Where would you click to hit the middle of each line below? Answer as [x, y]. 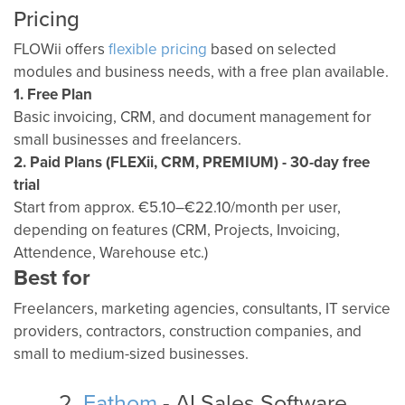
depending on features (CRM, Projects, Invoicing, [177, 230]
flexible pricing [158, 49]
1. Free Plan [53, 94]
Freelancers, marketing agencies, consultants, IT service [202, 309]
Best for [52, 278]
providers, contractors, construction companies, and [188, 331]
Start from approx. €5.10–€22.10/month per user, [177, 207]
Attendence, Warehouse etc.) [111, 253]
